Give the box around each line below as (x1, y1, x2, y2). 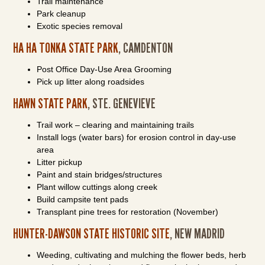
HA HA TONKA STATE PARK (13, 39, 119, 56)
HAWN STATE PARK (13, 95, 88, 112)
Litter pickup (37, 157, 83, 167)
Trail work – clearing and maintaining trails (37, 120, 195, 130)
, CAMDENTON (118, 39, 173, 56)
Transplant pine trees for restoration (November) (37, 207, 219, 216)
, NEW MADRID (170, 225, 225, 242)
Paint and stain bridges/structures (37, 170, 163, 179)
